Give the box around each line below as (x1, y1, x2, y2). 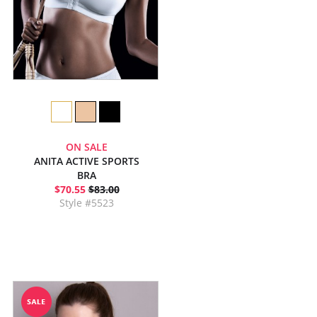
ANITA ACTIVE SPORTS (34, 154, 139, 168)
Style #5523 (59, 196, 114, 209)
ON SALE (66, 140, 108, 154)
